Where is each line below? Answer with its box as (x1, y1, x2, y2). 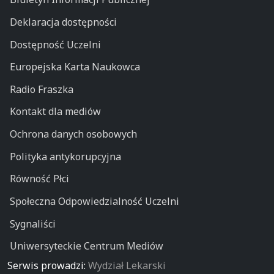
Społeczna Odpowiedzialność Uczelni (9, 194, 179, 208)
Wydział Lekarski (88, 258, 166, 272)
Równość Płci (9, 172, 69, 186)
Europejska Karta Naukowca (9, 60, 140, 74)
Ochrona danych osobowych (9, 127, 137, 141)
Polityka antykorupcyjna (9, 149, 121, 163)
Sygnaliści (9, 217, 56, 231)
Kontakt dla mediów (9, 105, 101, 119)
